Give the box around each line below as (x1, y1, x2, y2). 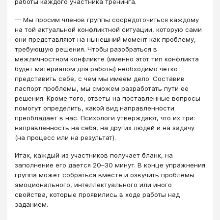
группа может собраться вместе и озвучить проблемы (15, 171, 194, 179)
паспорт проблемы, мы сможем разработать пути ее (15, 84, 189, 92)
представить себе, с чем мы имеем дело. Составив (15, 74, 185, 82)
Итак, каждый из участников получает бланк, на (15, 151, 173, 160)
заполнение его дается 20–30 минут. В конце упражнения (15, 161, 205, 169)
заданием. (15, 200, 48, 209)
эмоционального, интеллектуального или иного (15, 181, 172, 189)
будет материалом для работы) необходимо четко (15, 64, 178, 73)
